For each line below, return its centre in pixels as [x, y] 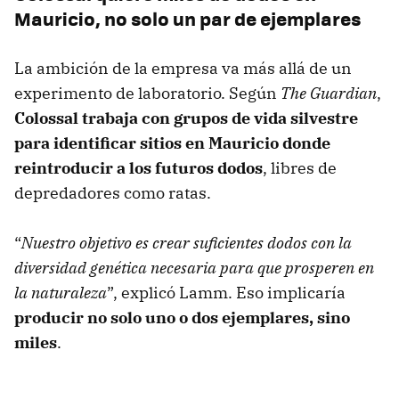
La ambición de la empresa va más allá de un [183, 69]
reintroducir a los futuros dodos [138, 168]
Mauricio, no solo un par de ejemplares [187, 19]
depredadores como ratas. [113, 193]
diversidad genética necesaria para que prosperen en [194, 268]
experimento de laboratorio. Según [147, 94]
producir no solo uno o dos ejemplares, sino [182, 318]
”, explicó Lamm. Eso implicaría [226, 293]
